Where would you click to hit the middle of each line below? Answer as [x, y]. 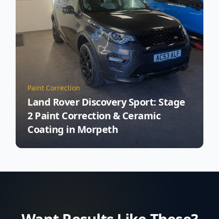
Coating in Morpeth [73, 130]
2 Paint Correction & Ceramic [94, 116]
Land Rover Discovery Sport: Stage [106, 102]
